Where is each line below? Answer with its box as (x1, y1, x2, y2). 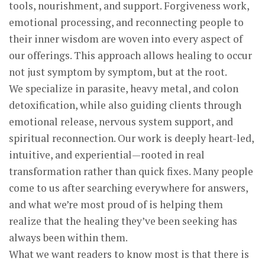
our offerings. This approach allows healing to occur (9, 48, 252, 62)
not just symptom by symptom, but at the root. (9, 64, 227, 79)
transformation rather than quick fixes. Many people (9, 164, 253, 178)
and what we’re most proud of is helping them (9, 197, 223, 211)
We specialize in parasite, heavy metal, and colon (9, 81, 238, 95)
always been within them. (9, 230, 128, 244)
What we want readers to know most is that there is (9, 247, 249, 261)
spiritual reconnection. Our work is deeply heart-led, (9, 131, 254, 145)
